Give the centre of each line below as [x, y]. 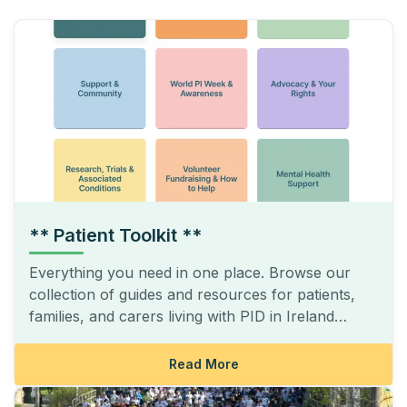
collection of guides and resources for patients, [192, 294]
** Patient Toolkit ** [115, 235]
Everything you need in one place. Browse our [190, 273]
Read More [203, 364]
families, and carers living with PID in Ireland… [188, 316]
